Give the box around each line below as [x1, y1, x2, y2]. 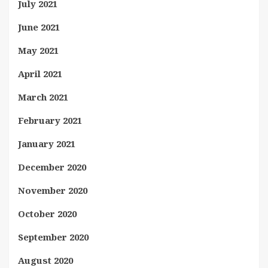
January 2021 [18, 138, 75, 150]
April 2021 [18, 68, 62, 80]
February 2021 [18, 114, 82, 126]
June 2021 [18, 21, 60, 33]
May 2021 [18, 44, 59, 56]
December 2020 [18, 161, 86, 173]
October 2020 [18, 208, 77, 220]
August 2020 [18, 254, 73, 266]
